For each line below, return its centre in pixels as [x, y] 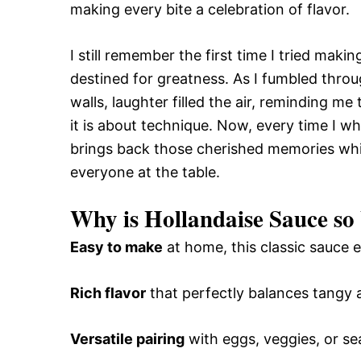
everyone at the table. [145, 172]
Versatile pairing [127, 338]
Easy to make [116, 247]
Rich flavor [108, 293]
